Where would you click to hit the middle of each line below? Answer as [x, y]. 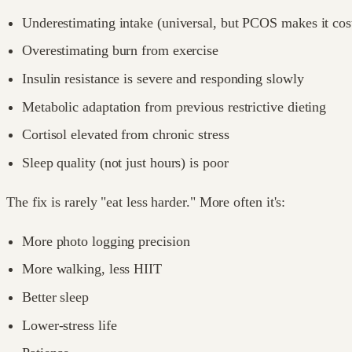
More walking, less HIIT [92, 269]
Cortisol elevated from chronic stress [126, 135]
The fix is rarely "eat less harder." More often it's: [146, 202]
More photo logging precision [106, 241]
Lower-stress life [70, 325]
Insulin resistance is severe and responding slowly [163, 79]
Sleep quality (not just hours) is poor [125, 162]
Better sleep [55, 297]
